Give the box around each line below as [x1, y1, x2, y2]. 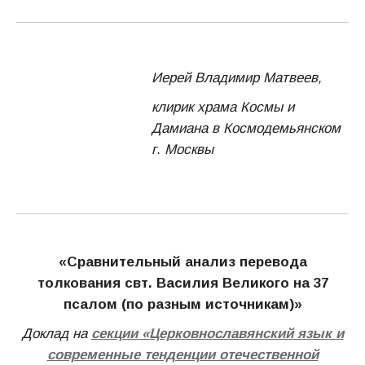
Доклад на [21, 326, 91, 341]
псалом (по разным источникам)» [63, 297, 302, 312]
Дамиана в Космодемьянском [152, 121, 341, 136]
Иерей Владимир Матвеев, [152, 70, 322, 86]
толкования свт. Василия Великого [37, 275, 293, 291]
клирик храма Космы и [152, 99, 294, 115]
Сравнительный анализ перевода [66, 254, 307, 270]
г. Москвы [152, 142, 213, 157]
